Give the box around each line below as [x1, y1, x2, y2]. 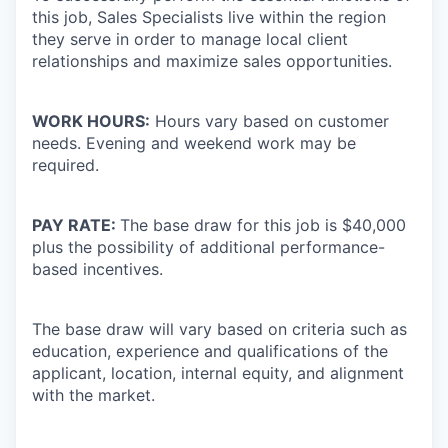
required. [32, 155, 99, 176]
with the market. [32, 385, 155, 406]
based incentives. [32, 259, 163, 280]
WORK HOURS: [32, 111, 150, 132]
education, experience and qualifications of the [32, 341, 388, 362]
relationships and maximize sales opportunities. [32, 51, 392, 72]
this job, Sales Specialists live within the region [32, 7, 386, 28]
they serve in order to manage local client [32, 29, 348, 50]
